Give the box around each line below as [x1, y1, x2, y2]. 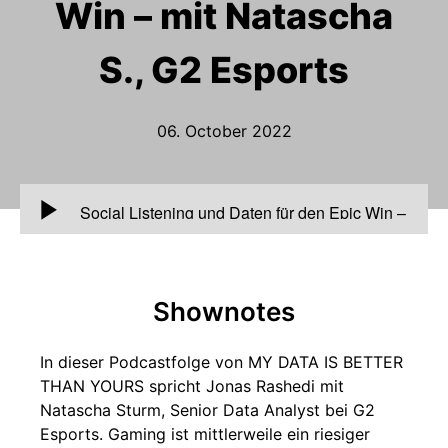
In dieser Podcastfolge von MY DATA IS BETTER [40, 352, 403, 372]
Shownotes [153, 296, 295, 327]
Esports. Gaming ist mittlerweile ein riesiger [40, 424, 370, 444]
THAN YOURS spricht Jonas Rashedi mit [40, 376, 344, 396]
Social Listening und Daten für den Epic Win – [80, 201, 406, 224]
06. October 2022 [156, 121, 292, 141]
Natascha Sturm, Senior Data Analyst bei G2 [40, 400, 375, 420]
